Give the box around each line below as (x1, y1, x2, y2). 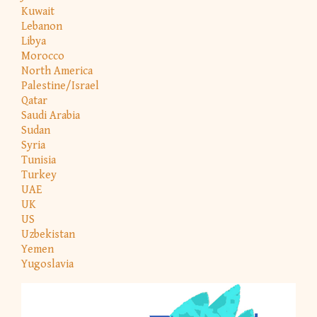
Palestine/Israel (21, 79, 99, 93)
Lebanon (21, 19, 62, 33)
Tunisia (21, 153, 56, 167)
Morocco (21, 49, 64, 63)
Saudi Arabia (21, 108, 80, 122)
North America (21, 64, 93, 78)
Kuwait (21, 4, 54, 18)
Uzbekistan (21, 227, 75, 241)
